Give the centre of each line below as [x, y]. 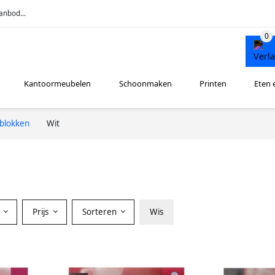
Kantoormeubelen [58, 84]
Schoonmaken [145, 84]
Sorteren [100, 211]
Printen [213, 84]
